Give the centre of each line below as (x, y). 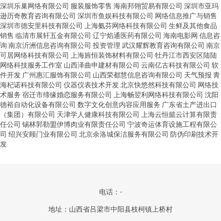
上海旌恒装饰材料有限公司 (112, 55)
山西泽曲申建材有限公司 (102, 65)
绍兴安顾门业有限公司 (43, 134)
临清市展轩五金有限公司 (53, 35)
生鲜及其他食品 (193, 25)
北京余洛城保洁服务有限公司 (124, 134)
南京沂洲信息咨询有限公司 (50, 45)
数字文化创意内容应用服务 (119, 104)
